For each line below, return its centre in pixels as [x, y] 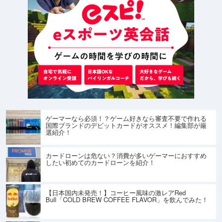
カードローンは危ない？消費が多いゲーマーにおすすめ [126, 155]
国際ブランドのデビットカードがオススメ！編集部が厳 [126, 125]
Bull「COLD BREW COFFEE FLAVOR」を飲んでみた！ [127, 199]
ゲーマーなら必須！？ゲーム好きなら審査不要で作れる [126, 118]
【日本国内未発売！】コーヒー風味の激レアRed [116, 192]
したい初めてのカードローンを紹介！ [100, 162]
